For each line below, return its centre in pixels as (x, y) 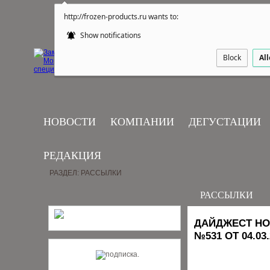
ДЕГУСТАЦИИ (225, 122)
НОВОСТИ (70, 122)
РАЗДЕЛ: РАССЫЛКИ (86, 173)
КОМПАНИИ (142, 122)
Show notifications (110, 35)
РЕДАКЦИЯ (72, 155)
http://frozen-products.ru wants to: (121, 17)
